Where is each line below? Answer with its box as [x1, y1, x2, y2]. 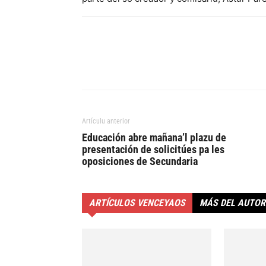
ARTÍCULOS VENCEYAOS [89, 197, 185, 208]
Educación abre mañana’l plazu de [82, 131, 226, 144]
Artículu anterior [82, 117, 130, 125]
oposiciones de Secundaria [82, 155, 198, 167]
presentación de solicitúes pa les [82, 143, 224, 156]
